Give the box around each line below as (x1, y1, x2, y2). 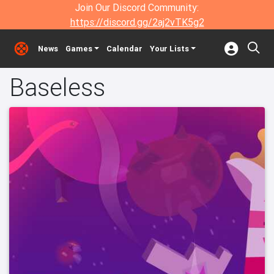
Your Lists (149, 43, 189, 54)
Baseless (9, 72, 105, 102)
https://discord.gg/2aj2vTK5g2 (70, 16, 204, 28)
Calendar (106, 43, 143, 54)
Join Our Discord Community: (75, 1, 199, 13)
